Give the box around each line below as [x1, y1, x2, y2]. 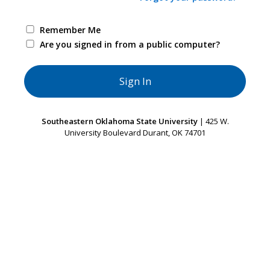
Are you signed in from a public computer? [39, 39, 220, 50]
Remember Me [39, 24, 101, 36]
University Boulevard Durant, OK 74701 [64, 127, 206, 138]
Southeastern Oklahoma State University [41, 116, 198, 127]
